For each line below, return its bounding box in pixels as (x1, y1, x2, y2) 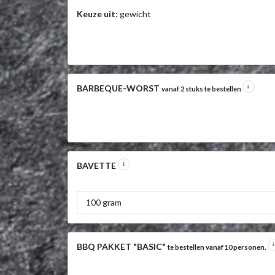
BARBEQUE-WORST (76, 82, 161, 93)
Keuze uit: (76, 9, 118, 19)
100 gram (85, 196, 122, 207)
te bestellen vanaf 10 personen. (167, 242, 268, 251)
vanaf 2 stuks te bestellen (161, 84, 242, 93)
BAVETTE (76, 160, 118, 171)
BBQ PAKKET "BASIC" (76, 241, 168, 252)
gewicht (117, 9, 151, 19)
